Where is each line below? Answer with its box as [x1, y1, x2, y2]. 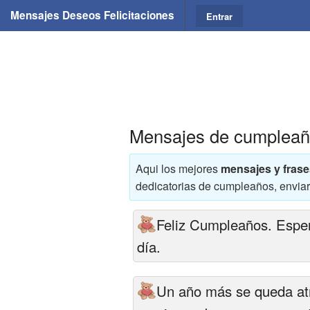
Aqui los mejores [136, 160, 221, 176]
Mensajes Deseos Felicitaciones [10, 8, 174, 23]
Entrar [206, 9, 232, 23]
